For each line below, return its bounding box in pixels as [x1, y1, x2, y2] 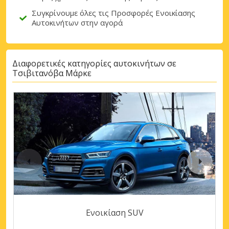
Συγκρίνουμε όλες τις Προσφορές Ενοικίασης [32, 7, 195, 18]
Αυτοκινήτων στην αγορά [32, 17, 123, 28]
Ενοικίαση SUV [85, 207, 144, 218]
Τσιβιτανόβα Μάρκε [12, 67, 91, 79]
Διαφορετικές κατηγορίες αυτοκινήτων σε [12, 58, 176, 70]
